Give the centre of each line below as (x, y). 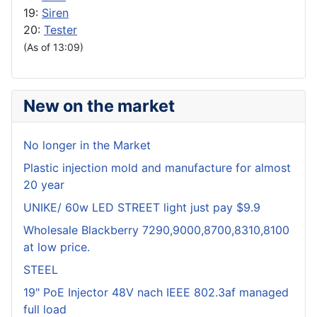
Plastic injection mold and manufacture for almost (157, 168)
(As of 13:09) (53, 47)
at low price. (57, 247)
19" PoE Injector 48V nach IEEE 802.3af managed (156, 293)
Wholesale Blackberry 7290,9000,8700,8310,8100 (156, 230)
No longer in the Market (87, 145)
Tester (60, 30)
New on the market (99, 106)
